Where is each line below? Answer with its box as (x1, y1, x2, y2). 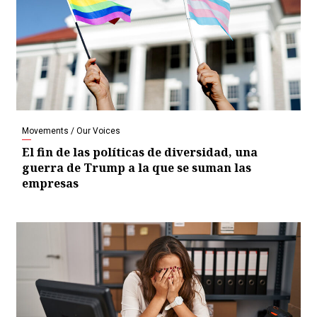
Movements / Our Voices (22, 126, 120, 137)
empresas (22, 175, 79, 192)
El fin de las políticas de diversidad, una (22, 144, 258, 161)
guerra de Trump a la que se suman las (22, 160, 251, 176)
